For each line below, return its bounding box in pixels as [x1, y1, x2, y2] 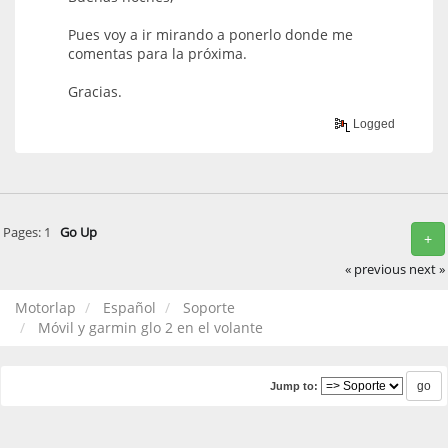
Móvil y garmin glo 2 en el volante [38, 318, 263, 338]
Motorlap [15, 298, 76, 318]
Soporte [183, 298, 235, 318]
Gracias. [68, 82, 122, 102]
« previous [345, 260, 407, 278]
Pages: [2, 224, 44, 242]
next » [409, 260, 446, 278]
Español [103, 298, 156, 318]
